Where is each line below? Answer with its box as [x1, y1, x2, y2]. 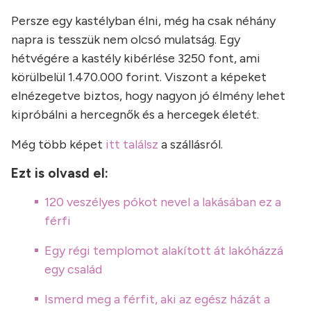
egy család [44, 262, 102, 277]
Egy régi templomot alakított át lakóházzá [44, 243, 283, 258]
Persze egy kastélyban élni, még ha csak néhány [11, 13, 276, 28]
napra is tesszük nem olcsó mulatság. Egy [11, 32, 240, 47]
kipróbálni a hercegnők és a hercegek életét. [11, 107, 259, 122]
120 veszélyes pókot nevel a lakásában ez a [44, 194, 281, 210]
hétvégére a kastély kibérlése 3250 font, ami [11, 51, 260, 66]
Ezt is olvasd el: [11, 165, 108, 181]
